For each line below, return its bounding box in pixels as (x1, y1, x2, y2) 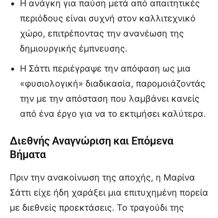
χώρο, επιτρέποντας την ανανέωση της (20, 28, 184, 38)
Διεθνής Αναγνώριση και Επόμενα (10, 134, 173, 147)
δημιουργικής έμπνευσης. (20, 43, 127, 54)
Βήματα (10, 148, 46, 161)
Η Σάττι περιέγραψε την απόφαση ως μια (20, 63, 191, 73)
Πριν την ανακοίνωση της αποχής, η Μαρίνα (10, 172, 195, 182)
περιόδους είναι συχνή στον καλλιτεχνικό (20, 13, 196, 23)
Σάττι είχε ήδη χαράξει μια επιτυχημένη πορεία (10, 187, 208, 198)
